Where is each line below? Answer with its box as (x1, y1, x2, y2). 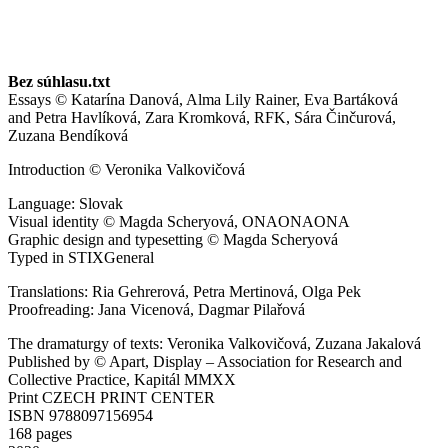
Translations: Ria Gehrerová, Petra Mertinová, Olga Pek (8, 283, 361, 301)
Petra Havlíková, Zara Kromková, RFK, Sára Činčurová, (35, 109, 396, 127)
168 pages (8, 425, 72, 443)
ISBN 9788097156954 (8, 407, 153, 425)
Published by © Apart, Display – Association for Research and (8, 353, 402, 371)
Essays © (8, 91, 71, 109)
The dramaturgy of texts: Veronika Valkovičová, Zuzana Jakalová (8, 335, 421, 353)
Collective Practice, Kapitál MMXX (8, 371, 236, 389)
